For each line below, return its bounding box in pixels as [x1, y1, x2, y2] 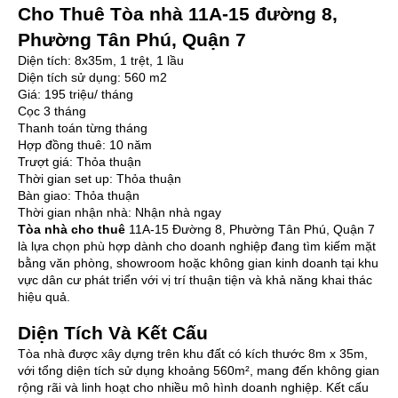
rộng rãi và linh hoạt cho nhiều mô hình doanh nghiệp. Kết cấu [18, 379, 369, 394]
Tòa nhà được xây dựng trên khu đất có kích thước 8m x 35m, [18, 346, 368, 361]
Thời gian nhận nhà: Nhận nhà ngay [18, 204, 221, 219]
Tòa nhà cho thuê [18, 221, 125, 236]
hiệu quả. [18, 289, 70, 304]
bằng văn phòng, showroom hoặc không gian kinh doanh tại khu [18, 255, 378, 270]
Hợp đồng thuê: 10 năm [18, 137, 152, 152]
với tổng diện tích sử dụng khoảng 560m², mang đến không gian [18, 362, 379, 378]
